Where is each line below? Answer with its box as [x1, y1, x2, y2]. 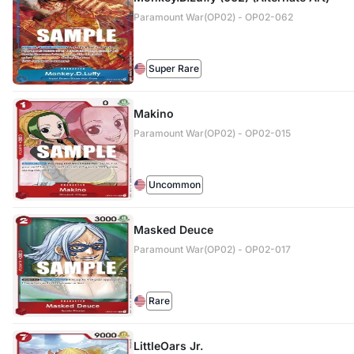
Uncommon [148, 179, 201, 190]
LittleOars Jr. [133, 339, 203, 352]
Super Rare [148, 62, 199, 74]
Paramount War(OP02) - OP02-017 [133, 243, 291, 255]
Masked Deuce [133, 223, 213, 236]
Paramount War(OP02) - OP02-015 [133, 127, 291, 139]
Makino [133, 107, 174, 120]
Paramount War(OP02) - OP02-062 [133, 11, 293, 23]
